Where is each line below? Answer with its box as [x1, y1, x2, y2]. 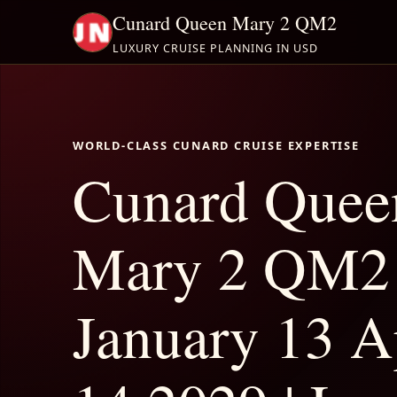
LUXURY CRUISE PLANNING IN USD [113, 40, 318, 56]
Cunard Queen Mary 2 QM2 [113, 9, 337, 35]
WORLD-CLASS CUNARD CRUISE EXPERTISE [73, 136, 360, 153]
